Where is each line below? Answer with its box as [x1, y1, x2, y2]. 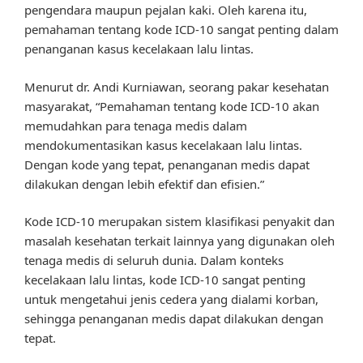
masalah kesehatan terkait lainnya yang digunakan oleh [24, 233, 335, 250]
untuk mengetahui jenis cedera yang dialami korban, [24, 291, 318, 308]
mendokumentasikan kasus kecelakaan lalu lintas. [24, 136, 302, 153]
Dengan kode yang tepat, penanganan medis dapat [24, 156, 310, 173]
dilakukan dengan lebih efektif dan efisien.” [24, 175, 264, 192]
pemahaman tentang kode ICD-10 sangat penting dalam [24, 21, 339, 38]
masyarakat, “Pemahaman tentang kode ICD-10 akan [24, 97, 319, 114]
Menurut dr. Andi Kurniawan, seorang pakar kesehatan [24, 78, 329, 95]
